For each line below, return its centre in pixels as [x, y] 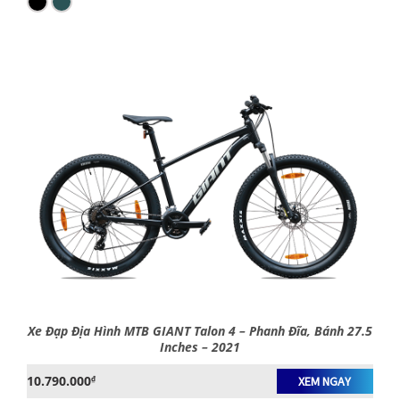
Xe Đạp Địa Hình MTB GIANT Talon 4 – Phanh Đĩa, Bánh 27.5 [200, 330]
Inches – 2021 [200, 346]
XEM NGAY [325, 381]
